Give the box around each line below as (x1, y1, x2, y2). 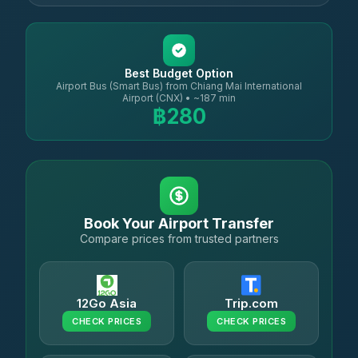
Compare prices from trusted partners (79, 232, 279, 245)
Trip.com (225, 296, 278, 311)
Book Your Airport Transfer (84, 215, 274, 232)
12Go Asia (77, 296, 137, 311)
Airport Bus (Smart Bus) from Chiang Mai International (56, 80, 302, 92)
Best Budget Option (125, 66, 233, 80)
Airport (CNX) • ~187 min (122, 92, 236, 104)
